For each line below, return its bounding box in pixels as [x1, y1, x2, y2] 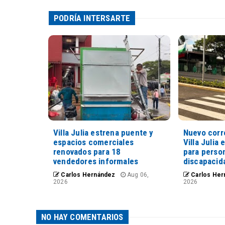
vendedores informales [53, 156, 139, 166]
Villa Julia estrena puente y [53, 128, 154, 138]
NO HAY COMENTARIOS [41, 212, 124, 222]
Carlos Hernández [59, 171, 116, 178]
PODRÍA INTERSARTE [54, 13, 131, 23]
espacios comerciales [53, 137, 134, 147]
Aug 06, [125, 171, 149, 178]
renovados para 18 [53, 147, 121, 157]
